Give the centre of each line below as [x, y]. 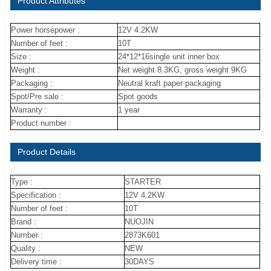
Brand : [24, 221]
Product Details [46, 152]
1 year [129, 110]
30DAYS [140, 261]
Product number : [41, 123]
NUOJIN [139, 221]
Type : [22, 181]
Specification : [36, 195]
